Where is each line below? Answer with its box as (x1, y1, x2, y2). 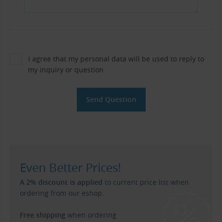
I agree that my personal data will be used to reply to (28, 54, 204, 63)
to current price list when (103, 177, 189, 187)
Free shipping (20, 210, 65, 220)
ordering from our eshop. (20, 188, 104, 198)
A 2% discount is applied (20, 177, 103, 187)
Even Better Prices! (20, 159, 121, 175)
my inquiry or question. (28, 64, 106, 74)
